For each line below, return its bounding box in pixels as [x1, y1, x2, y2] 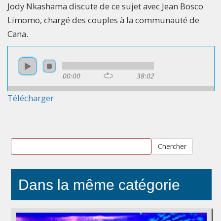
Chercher [157, 141, 186, 151]
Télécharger [7, 92, 54, 104]
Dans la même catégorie [18, 176, 180, 193]
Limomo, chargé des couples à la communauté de [7, 14, 199, 26]
